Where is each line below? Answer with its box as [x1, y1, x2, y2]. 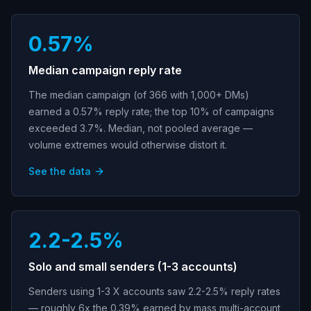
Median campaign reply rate [28, 63, 182, 77]
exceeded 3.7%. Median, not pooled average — [28, 122, 253, 134]
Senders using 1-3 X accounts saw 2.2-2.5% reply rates [28, 285, 280, 297]
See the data [28, 165, 91, 177]
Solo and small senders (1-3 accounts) [28, 260, 237, 274]
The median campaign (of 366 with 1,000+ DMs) [28, 89, 249, 101]
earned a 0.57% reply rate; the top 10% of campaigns [28, 106, 274, 117]
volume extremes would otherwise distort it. [28, 139, 227, 151]
